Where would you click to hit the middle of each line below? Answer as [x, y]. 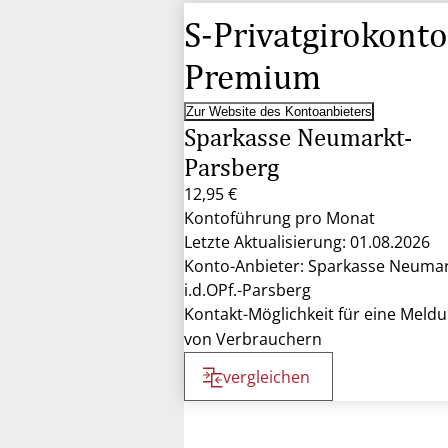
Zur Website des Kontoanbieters [279, 111]
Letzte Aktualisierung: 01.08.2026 [307, 242]
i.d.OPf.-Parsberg [247, 290]
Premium [252, 76]
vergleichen [266, 377]
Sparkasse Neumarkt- [298, 137]
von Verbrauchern [253, 339]
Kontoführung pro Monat [279, 218]
